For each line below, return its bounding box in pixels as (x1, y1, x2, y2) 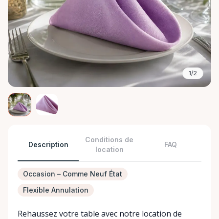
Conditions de (85, 135, 134, 144)
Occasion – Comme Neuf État (23, 170, 122, 178)
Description (28, 140, 68, 149)
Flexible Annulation (23, 186, 88, 194)
